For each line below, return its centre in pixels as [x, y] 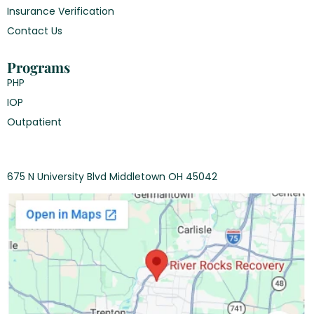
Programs [39, 67]
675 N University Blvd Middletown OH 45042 [112, 177]
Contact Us [35, 31]
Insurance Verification [61, 12]
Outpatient [34, 122]
